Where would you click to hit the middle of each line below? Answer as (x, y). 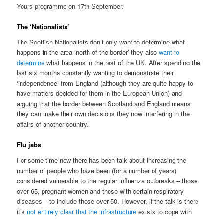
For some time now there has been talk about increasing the (102, 160)
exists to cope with (164, 212)
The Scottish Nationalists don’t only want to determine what (101, 42)
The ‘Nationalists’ (43, 26)
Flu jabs (29, 145)
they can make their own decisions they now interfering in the (103, 114)
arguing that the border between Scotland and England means (104, 104)
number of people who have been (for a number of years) (97, 171)
